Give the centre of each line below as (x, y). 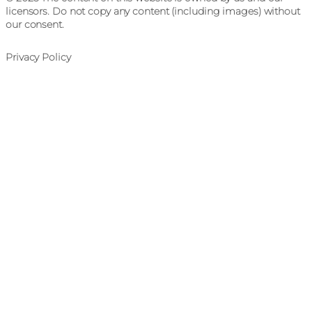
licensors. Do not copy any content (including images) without (153, 11)
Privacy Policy (38, 57)
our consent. (35, 25)
